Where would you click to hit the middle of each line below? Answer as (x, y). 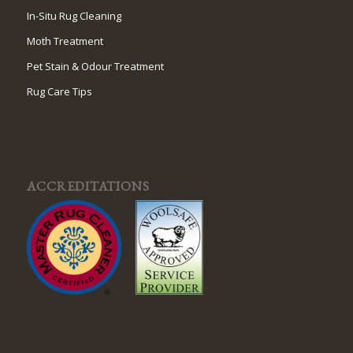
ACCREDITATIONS (88, 186)
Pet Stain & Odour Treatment (95, 66)
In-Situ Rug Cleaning (74, 15)
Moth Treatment (65, 41)
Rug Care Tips (59, 91)
